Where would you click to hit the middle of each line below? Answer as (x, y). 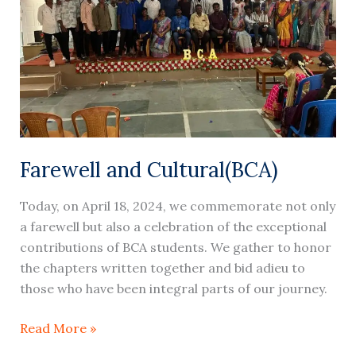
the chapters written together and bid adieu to (162, 267)
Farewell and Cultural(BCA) (149, 169)
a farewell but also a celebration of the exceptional (173, 226)
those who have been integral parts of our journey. (173, 288)
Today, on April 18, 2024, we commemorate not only (177, 205)
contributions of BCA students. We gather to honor (175, 247)
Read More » (58, 328)
